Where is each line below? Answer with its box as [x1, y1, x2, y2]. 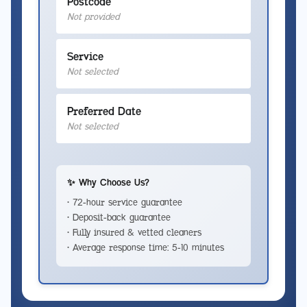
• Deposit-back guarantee [67, 212, 171, 224]
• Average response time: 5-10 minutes [67, 242, 224, 254]
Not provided [67, 11, 119, 23]
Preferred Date [67, 105, 141, 119]
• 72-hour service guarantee [67, 197, 182, 209]
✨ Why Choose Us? [67, 177, 149, 189]
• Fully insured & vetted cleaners [67, 227, 201, 239]
